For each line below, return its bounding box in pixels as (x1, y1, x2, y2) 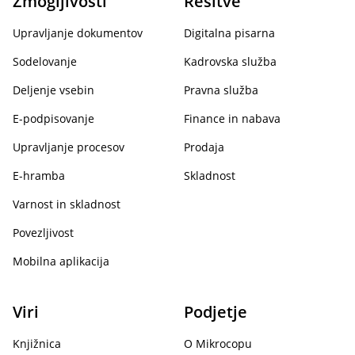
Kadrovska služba (184, 53, 277, 69)
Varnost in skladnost (13, 196, 120, 212)
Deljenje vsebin (13, 82, 94, 97)
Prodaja (184, 139, 224, 155)
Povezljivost (13, 224, 74, 240)
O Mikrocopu (184, 335, 252, 351)
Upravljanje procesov (13, 139, 124, 155)
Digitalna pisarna (184, 25, 275, 40)
